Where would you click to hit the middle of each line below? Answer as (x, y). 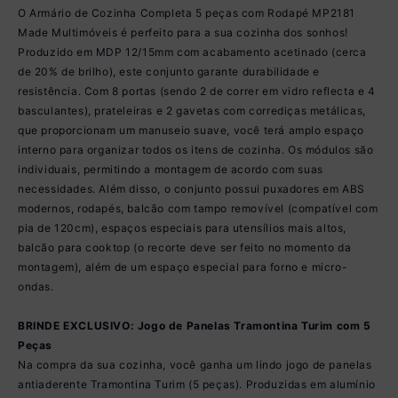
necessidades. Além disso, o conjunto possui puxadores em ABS (192, 188)
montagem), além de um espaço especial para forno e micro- (183, 267)
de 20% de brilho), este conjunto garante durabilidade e (169, 71)
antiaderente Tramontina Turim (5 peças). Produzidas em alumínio (197, 384)
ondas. (36, 286)
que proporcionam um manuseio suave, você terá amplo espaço (191, 130)
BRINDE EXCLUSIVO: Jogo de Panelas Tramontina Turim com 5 (195, 325)
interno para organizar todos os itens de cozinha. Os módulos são (196, 149)
